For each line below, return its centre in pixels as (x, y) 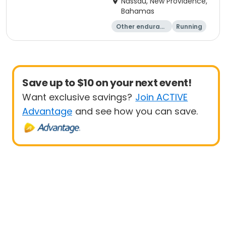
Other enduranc (142, 26)
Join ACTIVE (162, 97)
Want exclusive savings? (77, 97)
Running (189, 26)
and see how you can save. (137, 111)
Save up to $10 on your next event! (107, 83)
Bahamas (138, 11)
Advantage (47, 111)
